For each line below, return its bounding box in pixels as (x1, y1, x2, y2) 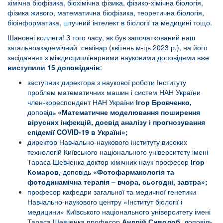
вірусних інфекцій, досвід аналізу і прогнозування (27, 117, 205, 127)
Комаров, (27, 167, 63, 177)
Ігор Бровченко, (136, 97, 192, 108)
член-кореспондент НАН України (27, 97, 136, 108)
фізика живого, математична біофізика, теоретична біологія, (7, 7, 204, 18)
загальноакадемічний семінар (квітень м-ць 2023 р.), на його (7, 42, 208, 53)
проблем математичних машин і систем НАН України (27, 87, 201, 98)
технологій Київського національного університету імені (27, 147, 208, 157)
